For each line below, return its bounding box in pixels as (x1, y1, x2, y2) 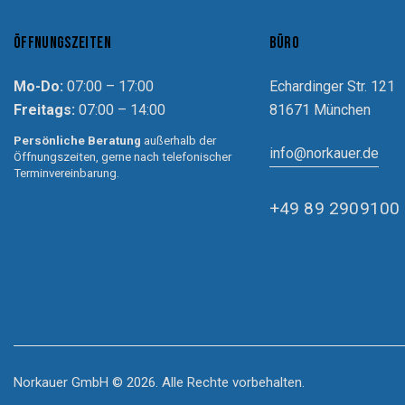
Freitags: (14, 100, 75, 118)
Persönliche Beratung (14, 133, 141, 147)
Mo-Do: (14, 77, 63, 95)
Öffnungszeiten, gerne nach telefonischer (14, 149, 231, 164)
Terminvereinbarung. (14, 165, 119, 180)
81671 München (268, 100, 371, 118)
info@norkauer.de (268, 144, 379, 162)
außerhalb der (141, 133, 216, 147)
